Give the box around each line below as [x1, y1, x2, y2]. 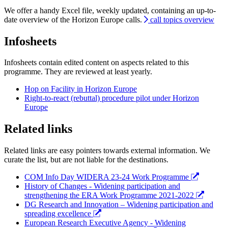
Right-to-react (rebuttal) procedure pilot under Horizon [24, 94, 199, 103]
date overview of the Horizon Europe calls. [4, 15, 144, 24]
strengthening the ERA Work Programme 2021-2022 [24, 191, 196, 200]
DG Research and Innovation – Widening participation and [24, 200, 213, 209]
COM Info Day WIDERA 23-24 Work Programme [24, 173, 191, 182]
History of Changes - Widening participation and [24, 182, 180, 191]
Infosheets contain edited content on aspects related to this [4, 58, 189, 67]
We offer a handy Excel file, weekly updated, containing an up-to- [4, 6, 216, 15]
